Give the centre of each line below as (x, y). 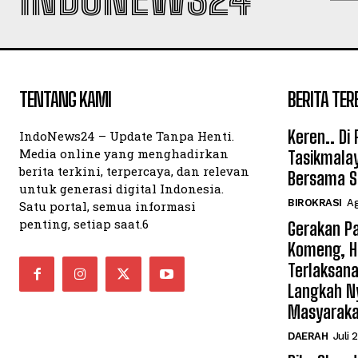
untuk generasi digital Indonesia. (121, 189)
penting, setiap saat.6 (84, 224)
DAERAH (308, 336)
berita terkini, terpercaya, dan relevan (134, 171)
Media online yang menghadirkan (124, 153)
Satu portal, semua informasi (107, 206)
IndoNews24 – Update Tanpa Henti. (127, 136)
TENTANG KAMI (65, 99)
